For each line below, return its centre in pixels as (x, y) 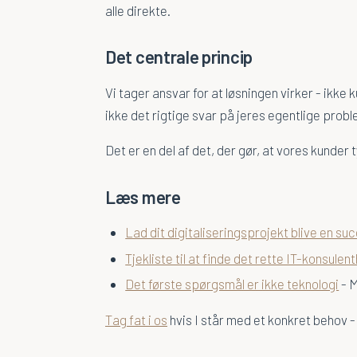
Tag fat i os (136, 319)
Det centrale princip (179, 56)
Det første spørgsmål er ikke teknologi (232, 283)
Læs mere (143, 196)
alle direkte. (138, 10)
